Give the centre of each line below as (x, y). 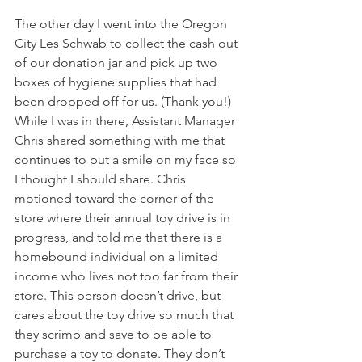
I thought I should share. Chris (102, 179)
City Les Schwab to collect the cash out (128, 44)
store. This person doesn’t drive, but (119, 296)
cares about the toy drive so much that (126, 315)
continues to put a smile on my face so (127, 160)
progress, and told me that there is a (120, 238)
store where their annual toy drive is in (124, 218)
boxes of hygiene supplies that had (117, 82)
